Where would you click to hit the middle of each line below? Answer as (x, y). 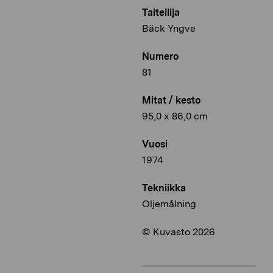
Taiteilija (161, 13)
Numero (160, 57)
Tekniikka (164, 188)
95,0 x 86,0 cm (175, 116)
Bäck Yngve (169, 29)
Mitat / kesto (171, 101)
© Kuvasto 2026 (179, 232)
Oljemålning (169, 204)
